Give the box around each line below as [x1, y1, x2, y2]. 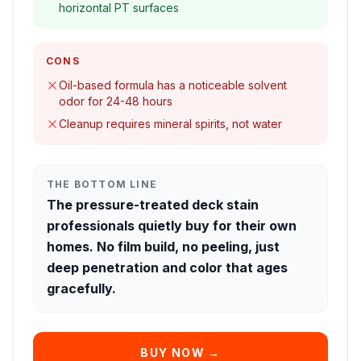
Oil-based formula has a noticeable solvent [59, 78, 287, 92]
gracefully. [47, 280, 116, 297]
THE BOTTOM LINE [47, 178, 157, 190]
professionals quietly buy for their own [47, 218, 297, 234]
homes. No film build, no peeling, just [47, 239, 280, 255]
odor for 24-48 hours [59, 94, 172, 108]
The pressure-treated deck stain [47, 197, 259, 213]
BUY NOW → [140, 346, 221, 359]
